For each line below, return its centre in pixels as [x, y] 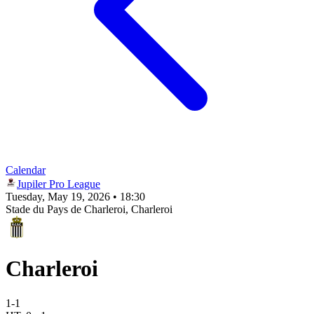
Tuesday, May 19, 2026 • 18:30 [75, 197]
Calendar [26, 170]
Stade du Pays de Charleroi [66, 209]
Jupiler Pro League [59, 184]
